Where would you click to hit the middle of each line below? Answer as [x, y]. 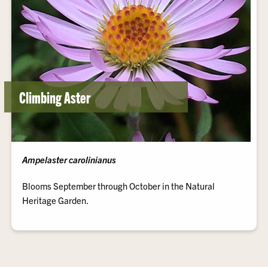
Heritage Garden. [56, 200]
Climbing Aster [55, 97]
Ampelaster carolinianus [69, 159]
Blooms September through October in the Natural [119, 186]
